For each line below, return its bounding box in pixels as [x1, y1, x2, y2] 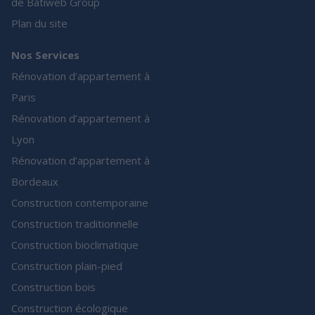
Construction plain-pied [11, 259, 122, 274]
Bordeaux [11, 174, 58, 189]
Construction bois [11, 280, 96, 295]
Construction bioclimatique [11, 238, 139, 252]
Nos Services [11, 48, 79, 63]
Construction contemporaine [11, 195, 148, 210]
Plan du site [11, 16, 67, 31]
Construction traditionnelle [11, 217, 139, 231]
